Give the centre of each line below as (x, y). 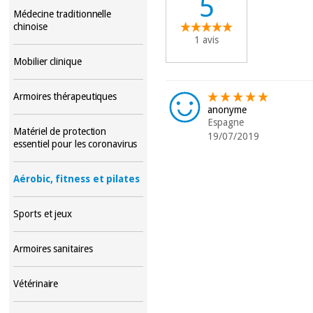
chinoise (30, 26)
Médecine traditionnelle (63, 14)
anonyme (227, 109)
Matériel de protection (60, 131)
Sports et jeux (43, 213)
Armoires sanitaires (53, 248)
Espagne (226, 122)
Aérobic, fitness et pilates (77, 179)
